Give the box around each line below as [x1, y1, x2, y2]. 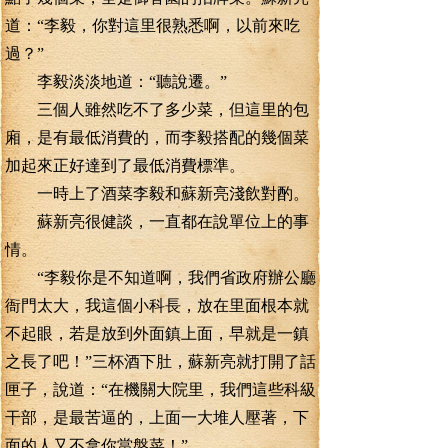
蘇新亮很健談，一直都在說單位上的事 [5, 213, 309, 230]
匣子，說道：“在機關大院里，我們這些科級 [5, 381, 316, 398]
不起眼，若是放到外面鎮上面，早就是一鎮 [5, 325, 309, 342]
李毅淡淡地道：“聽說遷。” [5, 73, 227, 90]
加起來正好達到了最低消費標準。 [5, 157, 245, 174]
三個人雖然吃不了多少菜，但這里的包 [5, 101, 309, 118]
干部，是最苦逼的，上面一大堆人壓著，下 [5, 409, 309, 426]
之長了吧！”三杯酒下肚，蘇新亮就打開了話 [5, 353, 316, 370]
